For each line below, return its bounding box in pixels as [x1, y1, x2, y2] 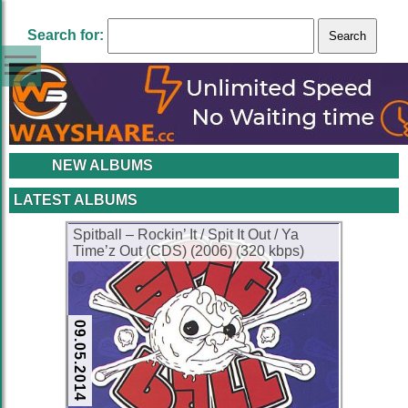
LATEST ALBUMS [14, 192, 138, 208]
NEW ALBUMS [52, 158, 153, 173]
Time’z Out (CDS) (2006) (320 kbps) [73, 243, 304, 259]
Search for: [27, 27, 104, 43]
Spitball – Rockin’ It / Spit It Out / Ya [73, 227, 299, 242]
